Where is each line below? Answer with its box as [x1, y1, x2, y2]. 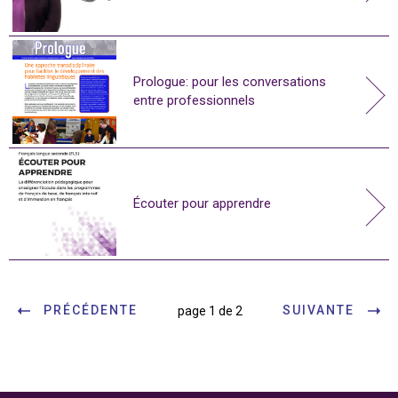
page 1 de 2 [178, 303, 243, 318]
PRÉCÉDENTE [44, 303, 138, 318]
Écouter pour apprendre [133, 195, 271, 211]
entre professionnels [133, 92, 255, 109]
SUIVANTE [283, 303, 354, 318]
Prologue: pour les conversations [133, 74, 326, 91]
